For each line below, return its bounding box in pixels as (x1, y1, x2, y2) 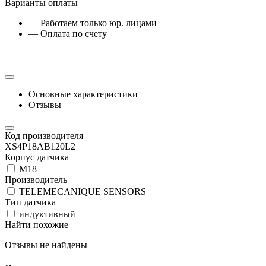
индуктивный (17, 208, 75, 219)
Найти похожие (5, 219, 68, 230)
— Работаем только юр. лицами (28, 17, 157, 28)
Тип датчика (5, 197, 56, 207)
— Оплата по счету (28, 28, 107, 39)
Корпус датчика (5, 151, 69, 162)
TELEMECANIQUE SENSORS (17, 186, 146, 197)
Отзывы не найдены (5, 239, 87, 250)
